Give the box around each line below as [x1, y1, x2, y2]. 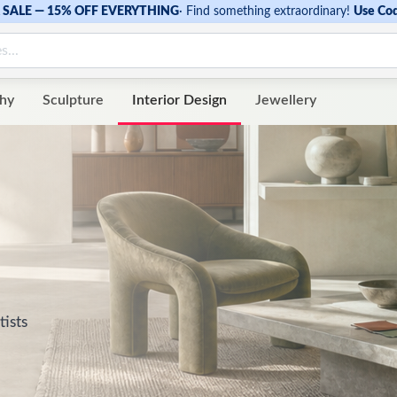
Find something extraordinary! [183, 5, 354, 18]
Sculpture [43, 93, 104, 108]
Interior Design [132, 93, 227, 108]
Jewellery [255, 93, 316, 108]
